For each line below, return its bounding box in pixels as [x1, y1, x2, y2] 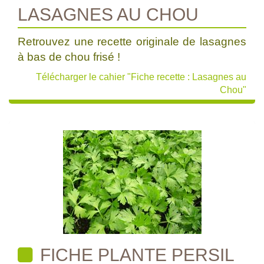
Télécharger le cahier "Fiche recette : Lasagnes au [36, 72, 246, 82]
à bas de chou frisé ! [18, 51, 120, 63]
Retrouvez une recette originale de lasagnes [18, 35, 246, 48]
